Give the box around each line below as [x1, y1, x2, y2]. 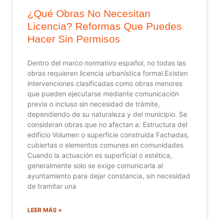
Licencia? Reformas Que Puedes [27, 20, 182, 32]
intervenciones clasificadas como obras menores [27, 79, 182, 88]
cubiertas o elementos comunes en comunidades [27, 140, 183, 149]
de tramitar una [27, 181, 76, 190]
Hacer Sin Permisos [27, 33, 120, 44]
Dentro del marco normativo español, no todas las [27, 58, 186, 67]
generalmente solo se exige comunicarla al [27, 161, 163, 170]
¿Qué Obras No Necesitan [27, 7, 151, 19]
